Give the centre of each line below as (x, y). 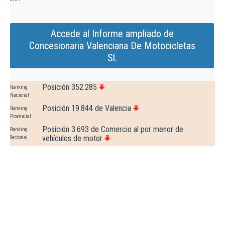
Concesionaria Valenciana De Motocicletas (112, 46)
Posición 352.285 (70, 87)
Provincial (21, 117)
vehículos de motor (72, 139)
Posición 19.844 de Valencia (87, 108)
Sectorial (19, 138)
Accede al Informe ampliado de (112, 34)
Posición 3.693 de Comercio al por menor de (113, 130)
